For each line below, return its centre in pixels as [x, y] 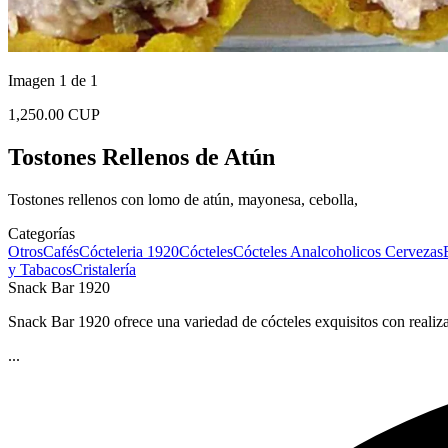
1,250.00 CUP [54, 114]
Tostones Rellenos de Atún [141, 156]
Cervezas [414, 251]
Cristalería [104, 269]
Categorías [41, 233]
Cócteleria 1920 [129, 251]
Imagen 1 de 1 [53, 80]
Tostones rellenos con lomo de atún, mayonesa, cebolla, [183, 199]
